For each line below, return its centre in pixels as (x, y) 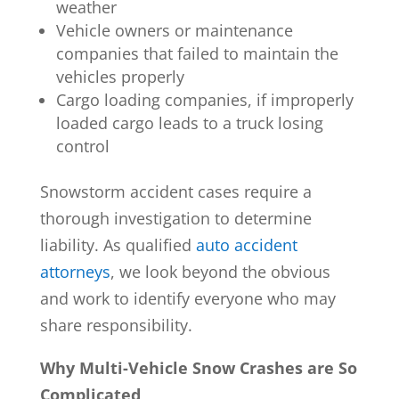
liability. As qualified (115, 244)
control (82, 146)
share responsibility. (118, 325)
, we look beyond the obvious (220, 271)
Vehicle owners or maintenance (174, 30)
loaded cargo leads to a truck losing (189, 122)
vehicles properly (120, 76)
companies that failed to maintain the (197, 53)
